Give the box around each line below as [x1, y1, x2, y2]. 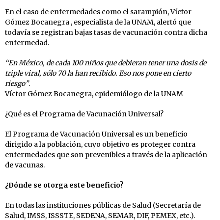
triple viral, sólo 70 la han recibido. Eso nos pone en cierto [5, 69, 191, 78]
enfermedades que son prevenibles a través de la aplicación [5, 150, 207, 160]
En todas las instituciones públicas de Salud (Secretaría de [5, 201, 201, 210]
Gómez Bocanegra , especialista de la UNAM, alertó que [5, 18, 191, 27]
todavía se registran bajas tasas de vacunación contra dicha [5, 28, 207, 37]
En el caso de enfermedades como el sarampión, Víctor [5, 7, 192, 17]
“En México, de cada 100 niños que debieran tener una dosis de [5, 58, 206, 68]
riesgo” [5, 79, 28, 88]
